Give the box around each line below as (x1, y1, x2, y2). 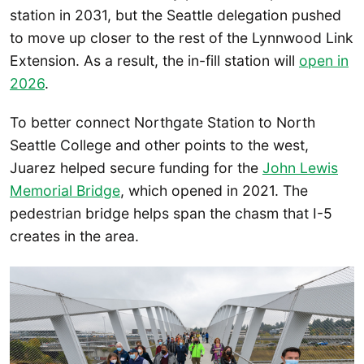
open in (299, 52, 349, 70)
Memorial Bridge (10, 181, 120, 199)
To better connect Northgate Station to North (10, 113, 315, 131)
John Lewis (262, 158, 338, 176)
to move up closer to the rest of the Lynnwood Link (10, 29, 353, 47)
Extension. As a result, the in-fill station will (10, 52, 299, 70)
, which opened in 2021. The (120, 181, 308, 199)
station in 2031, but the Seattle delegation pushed (10, 6, 341, 24)
